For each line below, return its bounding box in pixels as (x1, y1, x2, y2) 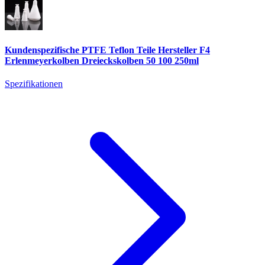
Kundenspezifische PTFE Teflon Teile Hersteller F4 (5, 45, 210, 56)
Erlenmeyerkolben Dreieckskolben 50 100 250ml (5, 56, 199, 66)
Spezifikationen (5, 79, 63, 89)
